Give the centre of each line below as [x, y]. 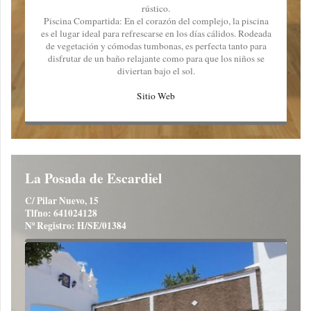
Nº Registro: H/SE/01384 [76, 226]
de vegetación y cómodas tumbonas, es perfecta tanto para [156, 45]
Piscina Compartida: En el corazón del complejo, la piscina [156, 20]
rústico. [156, 8]
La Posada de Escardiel [93, 178]
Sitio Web [156, 95]
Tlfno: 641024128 [61, 213]
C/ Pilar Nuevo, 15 [62, 201]
